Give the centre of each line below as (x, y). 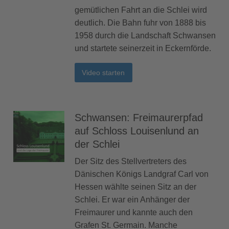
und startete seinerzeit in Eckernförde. (143, 48)
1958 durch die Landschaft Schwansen (145, 35)
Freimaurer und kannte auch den (134, 212)
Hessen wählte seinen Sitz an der (135, 187)
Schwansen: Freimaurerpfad (139, 117)
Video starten (104, 72)
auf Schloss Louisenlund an (137, 131)
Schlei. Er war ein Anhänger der (132, 199)
